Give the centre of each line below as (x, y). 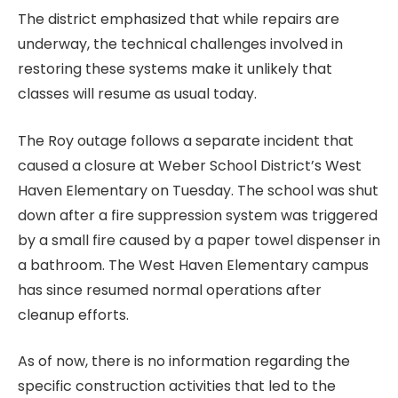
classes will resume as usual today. (137, 94)
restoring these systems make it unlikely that (175, 69)
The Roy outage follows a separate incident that (186, 140)
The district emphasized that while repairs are (179, 20)
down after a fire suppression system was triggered (198, 215)
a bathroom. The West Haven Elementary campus (193, 265)
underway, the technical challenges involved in (180, 44)
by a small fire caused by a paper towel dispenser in (199, 240)
